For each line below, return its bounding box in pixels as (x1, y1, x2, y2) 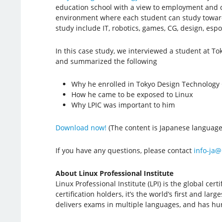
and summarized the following (55, 56, 157, 66)
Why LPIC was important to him (71, 100, 175, 110)
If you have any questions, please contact (55, 145, 194, 155)
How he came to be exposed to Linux (71, 89, 193, 99)
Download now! (55, 122, 107, 132)
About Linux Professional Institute (55, 168, 173, 178)
